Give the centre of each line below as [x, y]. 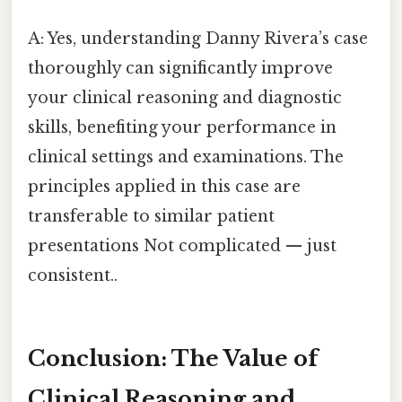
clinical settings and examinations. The [186, 157]
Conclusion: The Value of [173, 359]
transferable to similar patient [151, 217]
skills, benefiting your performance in [182, 128]
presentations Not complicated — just [182, 246]
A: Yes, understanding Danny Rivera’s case [198, 39]
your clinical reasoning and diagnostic [185, 98]
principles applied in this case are [164, 187]
